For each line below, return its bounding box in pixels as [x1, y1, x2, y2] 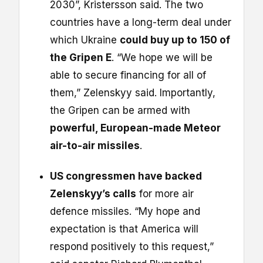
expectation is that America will [50, 222, 198, 235]
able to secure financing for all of [50, 69, 206, 81]
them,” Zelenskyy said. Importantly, [50, 86, 215, 99]
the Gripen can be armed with [50, 104, 190, 116]
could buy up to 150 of [120, 33, 230, 46]
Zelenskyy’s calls [50, 187, 136, 200]
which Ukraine [50, 33, 120, 46]
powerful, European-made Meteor [50, 122, 221, 134]
